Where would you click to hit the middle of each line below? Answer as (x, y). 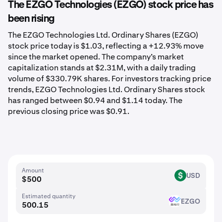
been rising (31, 19)
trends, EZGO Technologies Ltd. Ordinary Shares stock (107, 89)
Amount (33, 170)
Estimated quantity (49, 196)
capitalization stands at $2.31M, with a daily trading (102, 68)
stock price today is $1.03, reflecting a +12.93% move (106, 46)
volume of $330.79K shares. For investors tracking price (110, 79)
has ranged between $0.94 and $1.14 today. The (95, 100)
